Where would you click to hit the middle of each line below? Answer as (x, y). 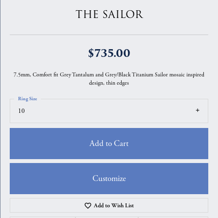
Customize (109, 178)
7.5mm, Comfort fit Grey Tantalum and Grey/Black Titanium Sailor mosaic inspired (109, 75)
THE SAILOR (109, 15)
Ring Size (27, 99)
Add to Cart (109, 143)
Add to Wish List (114, 206)
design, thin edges (109, 83)
